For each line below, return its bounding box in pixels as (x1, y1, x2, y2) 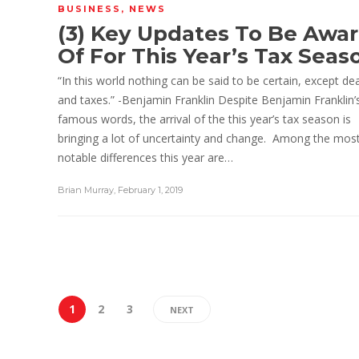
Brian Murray (58, 184, 114, 196)
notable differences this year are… (58, 150, 233, 165)
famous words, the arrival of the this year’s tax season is (58, 111, 351, 127)
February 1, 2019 (118, 184, 183, 196)
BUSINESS (58, 3, 121, 14)
